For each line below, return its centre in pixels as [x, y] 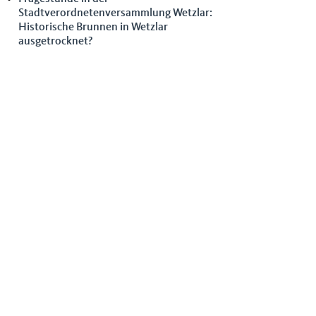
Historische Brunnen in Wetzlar [93, 28]
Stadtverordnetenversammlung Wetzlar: [115, 13]
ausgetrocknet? [56, 42]
